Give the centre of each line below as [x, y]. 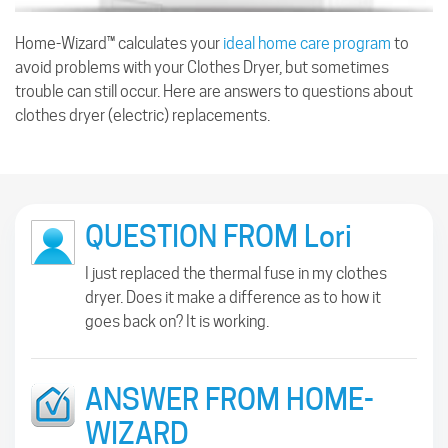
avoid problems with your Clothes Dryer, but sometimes [202, 67]
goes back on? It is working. [177, 321]
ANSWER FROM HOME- [229, 399]
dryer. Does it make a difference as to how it [233, 297]
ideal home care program [307, 43]
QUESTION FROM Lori [218, 236]
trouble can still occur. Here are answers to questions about [214, 91]
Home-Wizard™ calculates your [119, 43]
